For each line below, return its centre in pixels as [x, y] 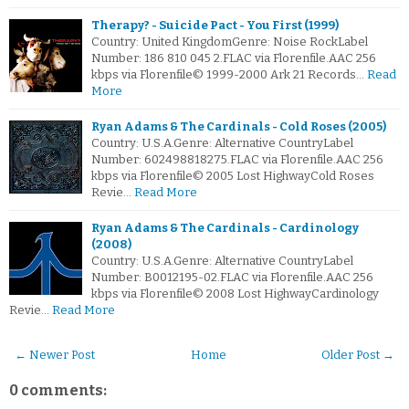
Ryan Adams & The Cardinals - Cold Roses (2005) [239, 127]
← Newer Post [55, 355]
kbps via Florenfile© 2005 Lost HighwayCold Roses [233, 176]
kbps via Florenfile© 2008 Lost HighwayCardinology [235, 294]
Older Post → [358, 355]
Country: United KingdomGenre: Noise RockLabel [230, 42]
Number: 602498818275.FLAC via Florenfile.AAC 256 [237, 160]
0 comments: [58, 391]
